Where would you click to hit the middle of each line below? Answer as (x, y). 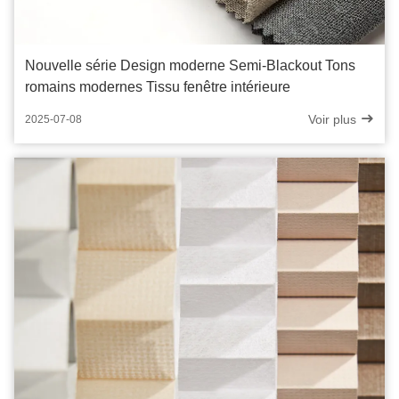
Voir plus (334, 120)
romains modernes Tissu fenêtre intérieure (158, 87)
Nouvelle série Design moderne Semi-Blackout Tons (190, 66)
